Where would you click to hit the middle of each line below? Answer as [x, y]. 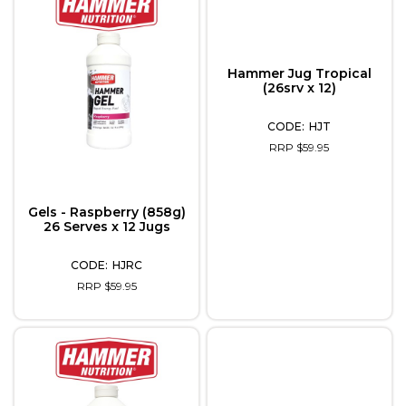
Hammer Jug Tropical [299, 74]
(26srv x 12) [299, 88]
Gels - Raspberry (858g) [106, 212]
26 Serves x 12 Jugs [106, 226]
